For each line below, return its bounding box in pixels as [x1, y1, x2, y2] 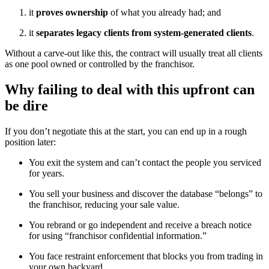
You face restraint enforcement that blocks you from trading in [29, 251, 263, 262]
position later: [5, 137, 56, 148]
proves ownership [36, 7, 108, 18]
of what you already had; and [108, 7, 221, 18]
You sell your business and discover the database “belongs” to [29, 189, 262, 199]
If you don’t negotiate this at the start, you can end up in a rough [5, 126, 247, 137]
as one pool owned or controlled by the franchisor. [5, 59, 195, 70]
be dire [5, 98, 48, 114]
